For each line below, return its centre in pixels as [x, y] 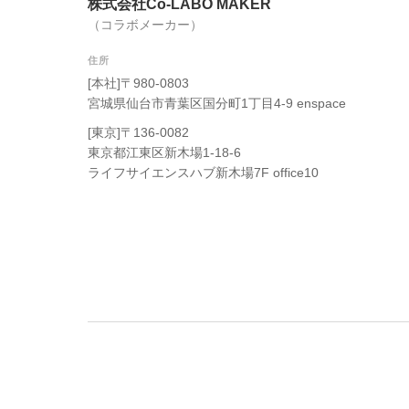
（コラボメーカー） [145, 25]
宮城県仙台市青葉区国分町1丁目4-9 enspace [217, 104]
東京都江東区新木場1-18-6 [164, 153]
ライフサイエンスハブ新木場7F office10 [203, 173]
